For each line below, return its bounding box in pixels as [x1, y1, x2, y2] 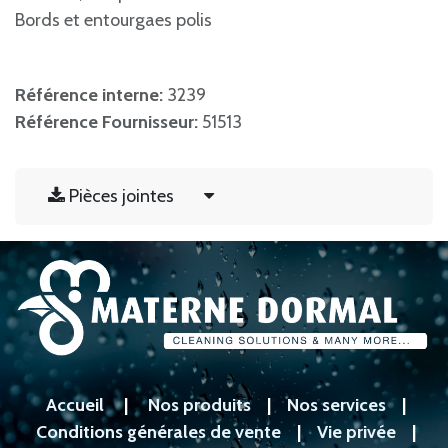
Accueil [46, 393, 104, 416]
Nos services [287, 393, 386, 416]
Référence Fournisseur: [15, 110, 202, 133]
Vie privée [317, 420, 396, 443]
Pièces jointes [69, 184, 174, 207]
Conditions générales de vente [36, 420, 281, 443]
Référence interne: [15, 83, 167, 106]
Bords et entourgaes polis [15, 8, 212, 31]
